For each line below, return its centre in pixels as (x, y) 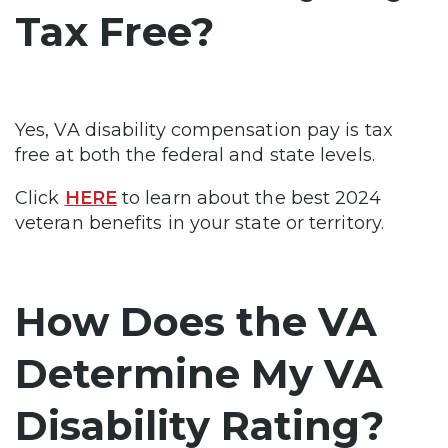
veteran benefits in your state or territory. (199, 222)
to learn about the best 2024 (249, 197)
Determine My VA (199, 373)
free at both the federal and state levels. (195, 154)
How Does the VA (196, 321)
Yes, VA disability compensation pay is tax (204, 129)
